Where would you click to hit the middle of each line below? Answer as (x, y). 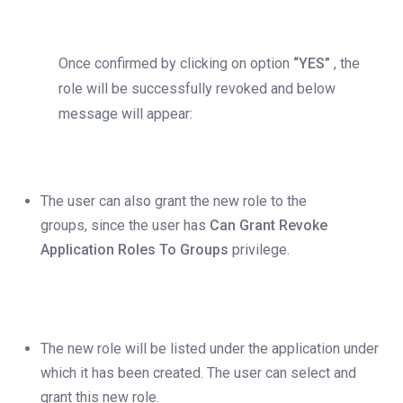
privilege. (261, 250)
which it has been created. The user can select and (198, 373)
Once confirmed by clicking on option (176, 64)
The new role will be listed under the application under (210, 349)
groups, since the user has (125, 226)
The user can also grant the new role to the (174, 201)
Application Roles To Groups (136, 250)
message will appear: (125, 114)
